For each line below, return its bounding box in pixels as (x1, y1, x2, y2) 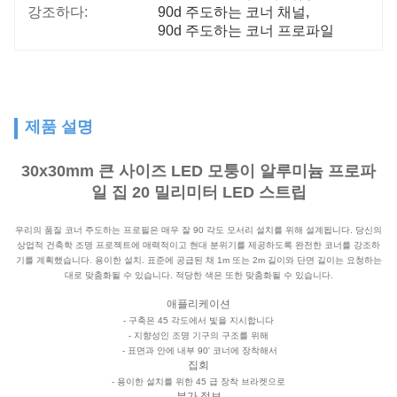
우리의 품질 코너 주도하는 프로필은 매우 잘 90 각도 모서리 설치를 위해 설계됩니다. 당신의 (15, 225, 382, 235)
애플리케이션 (167, 298, 230, 310)
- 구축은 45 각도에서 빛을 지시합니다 (123, 315, 274, 325)
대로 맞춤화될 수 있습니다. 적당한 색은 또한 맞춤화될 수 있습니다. (64, 270, 333, 280)
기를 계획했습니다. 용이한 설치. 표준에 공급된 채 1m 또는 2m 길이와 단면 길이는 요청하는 (15, 255, 382, 265)
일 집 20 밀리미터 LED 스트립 (90, 183, 307, 201)
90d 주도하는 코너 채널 (158, 4, 307, 19)
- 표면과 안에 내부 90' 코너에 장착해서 (120, 346, 277, 355)
